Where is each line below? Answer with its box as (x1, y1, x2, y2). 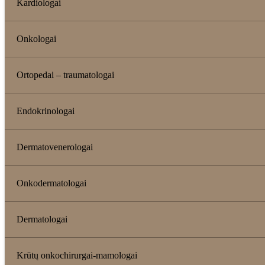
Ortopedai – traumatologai (17, 69, 114, 80)
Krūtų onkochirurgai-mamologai (17, 250, 137, 260)
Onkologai (17, 33, 56, 44)
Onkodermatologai (17, 177, 86, 188)
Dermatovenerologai (17, 141, 93, 152)
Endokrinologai (17, 105, 75, 116)
